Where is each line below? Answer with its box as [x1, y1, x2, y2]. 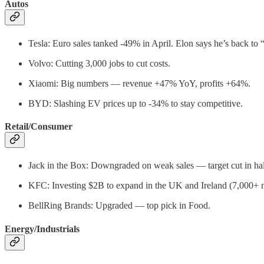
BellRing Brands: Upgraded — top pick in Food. [28, 200, 210, 211]
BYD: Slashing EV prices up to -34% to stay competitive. [28, 98, 243, 108]
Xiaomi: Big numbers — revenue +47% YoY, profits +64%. [28, 78, 250, 88]
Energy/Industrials [5, 223, 80, 234]
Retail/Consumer [5, 121, 72, 131]
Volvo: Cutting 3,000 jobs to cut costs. [28, 58, 170, 68]
